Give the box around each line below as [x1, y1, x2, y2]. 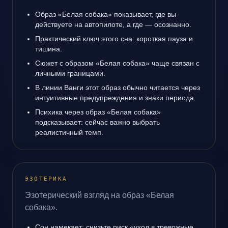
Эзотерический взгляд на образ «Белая [25, 191, 174, 199]
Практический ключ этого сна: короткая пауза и [35, 35, 193, 43]
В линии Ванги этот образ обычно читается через [35, 83, 200, 92]
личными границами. [35, 69, 105, 77]
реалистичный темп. [35, 128, 103, 136]
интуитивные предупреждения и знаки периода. [35, 94, 196, 102]
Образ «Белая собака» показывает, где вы [35, 10, 176, 18]
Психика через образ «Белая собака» [35, 108, 161, 116]
